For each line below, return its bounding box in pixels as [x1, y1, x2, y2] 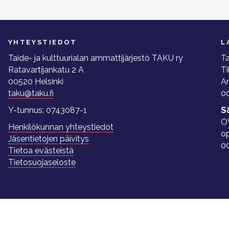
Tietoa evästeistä [8, 146, 74, 155]
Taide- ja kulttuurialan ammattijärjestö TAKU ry [8, 53, 183, 63]
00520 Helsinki [8, 77, 63, 86]
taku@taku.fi [8, 88, 54, 98]
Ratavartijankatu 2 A [8, 65, 84, 75]
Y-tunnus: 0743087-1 [8, 105, 87, 115]
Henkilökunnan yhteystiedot [8, 122, 113, 132]
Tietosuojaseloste [8, 157, 76, 167]
